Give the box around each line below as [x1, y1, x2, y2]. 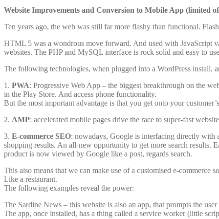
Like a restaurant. [4, 175, 57, 184]
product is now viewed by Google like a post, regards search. [4, 150, 192, 158]
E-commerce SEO [12, 132, 71, 141]
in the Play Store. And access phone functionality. [4, 90, 156, 99]
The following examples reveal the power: [4, 184, 134, 193]
